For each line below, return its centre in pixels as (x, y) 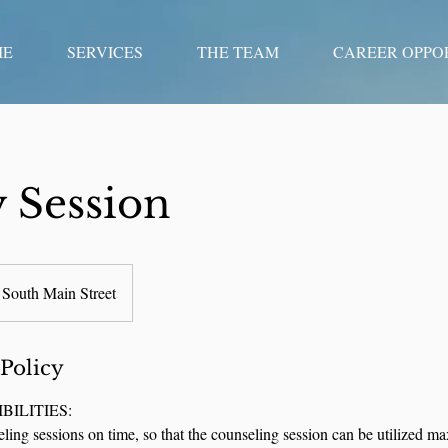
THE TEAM (238, 51)
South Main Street (59, 292)
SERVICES (105, 51)
